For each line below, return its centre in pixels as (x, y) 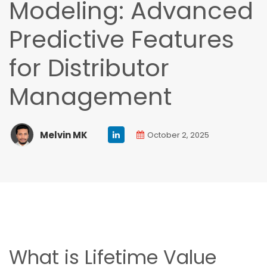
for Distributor (89, 68)
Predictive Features (122, 40)
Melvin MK (64, 135)
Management (90, 97)
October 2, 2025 (178, 135)
